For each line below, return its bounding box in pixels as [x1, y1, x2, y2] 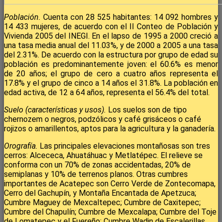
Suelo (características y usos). [4, 105, 108, 114]
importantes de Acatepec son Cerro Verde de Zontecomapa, [4, 178, 216, 188]
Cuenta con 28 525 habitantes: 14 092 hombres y [43, 12, 218, 22]
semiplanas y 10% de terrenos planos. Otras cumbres [4, 169, 188, 179]
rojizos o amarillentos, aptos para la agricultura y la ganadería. [4, 123, 216, 133]
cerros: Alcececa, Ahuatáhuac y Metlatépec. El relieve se [4, 150, 203, 160]
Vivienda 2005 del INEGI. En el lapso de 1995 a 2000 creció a [4, 31, 218, 41]
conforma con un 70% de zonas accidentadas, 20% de [4, 160, 191, 169]
